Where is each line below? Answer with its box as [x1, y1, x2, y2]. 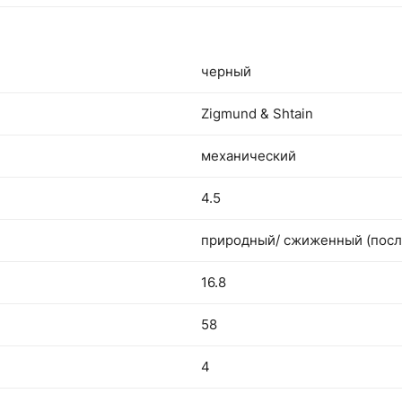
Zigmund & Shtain [201, 105, 313, 122]
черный [201, 63, 251, 80]
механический [201, 147, 296, 164]
